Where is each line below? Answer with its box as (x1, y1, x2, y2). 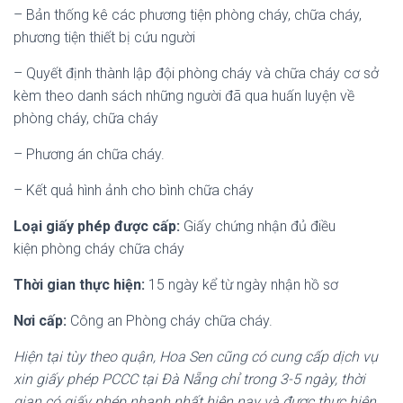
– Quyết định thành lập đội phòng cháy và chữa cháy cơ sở (13, 64, 379, 82)
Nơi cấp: (13, 311, 67, 329)
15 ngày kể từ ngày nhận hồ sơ (145, 275, 338, 293)
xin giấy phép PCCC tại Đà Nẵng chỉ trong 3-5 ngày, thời (13, 370, 365, 388)
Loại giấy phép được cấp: (13, 217, 180, 235)
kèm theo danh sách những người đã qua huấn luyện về (13, 86, 354, 104)
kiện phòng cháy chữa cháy (13, 239, 184, 257)
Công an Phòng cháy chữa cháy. (67, 311, 273, 329)
